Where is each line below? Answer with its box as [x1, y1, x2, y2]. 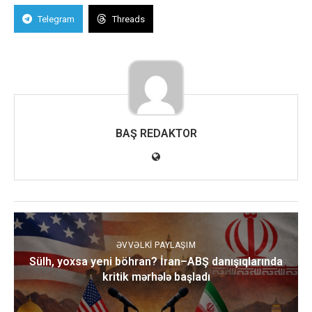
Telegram [38, 14, 75, 24]
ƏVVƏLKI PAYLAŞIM [116, 240, 196, 250]
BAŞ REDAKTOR [115, 127, 197, 140]
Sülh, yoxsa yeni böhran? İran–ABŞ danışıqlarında [29, 255, 283, 268]
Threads [112, 14, 145, 24]
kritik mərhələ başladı [102, 270, 210, 283]
